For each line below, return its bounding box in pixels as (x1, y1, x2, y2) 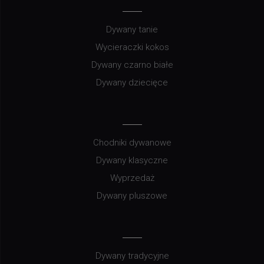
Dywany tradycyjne (95, 250, 169, 262)
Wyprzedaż (110, 173, 154, 184)
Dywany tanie (106, 24, 158, 35)
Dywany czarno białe (91, 60, 173, 71)
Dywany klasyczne (96, 155, 168, 166)
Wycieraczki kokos (95, 42, 169, 53)
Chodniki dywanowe (93, 137, 171, 148)
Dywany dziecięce (96, 77, 168, 88)
